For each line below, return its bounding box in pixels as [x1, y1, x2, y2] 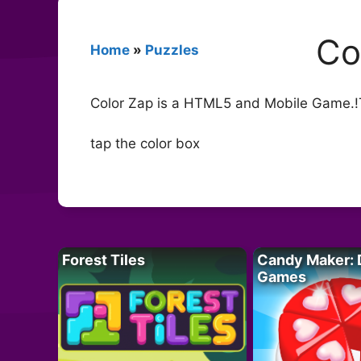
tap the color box [90, 135, 200, 152]
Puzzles [145, 41, 199, 58]
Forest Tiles [62, 251, 145, 268]
